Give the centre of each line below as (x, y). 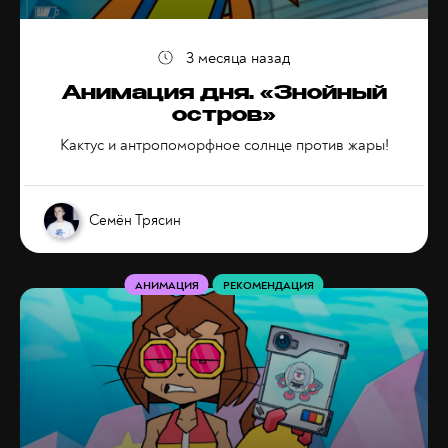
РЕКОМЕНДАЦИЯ (268, 285)
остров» (224, 117)
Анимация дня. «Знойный (224, 95)
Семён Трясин (135, 220)
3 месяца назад (238, 58)
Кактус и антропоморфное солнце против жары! (224, 145)
